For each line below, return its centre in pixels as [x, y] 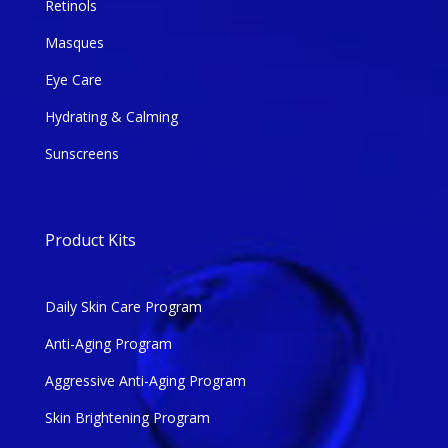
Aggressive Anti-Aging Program [145, 381]
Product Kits [90, 240]
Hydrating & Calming [111, 117]
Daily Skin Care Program [123, 307]
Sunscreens [81, 154]
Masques [74, 43]
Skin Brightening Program [127, 418]
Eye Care [73, 80]
